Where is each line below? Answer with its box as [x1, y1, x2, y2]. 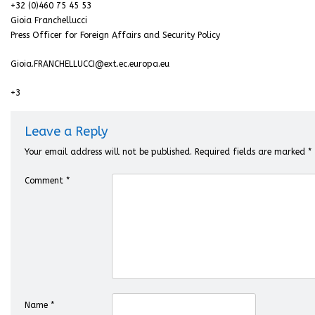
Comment [25, 176, 66, 186]
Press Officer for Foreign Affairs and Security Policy [11, 30, 220, 40]
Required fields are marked [195, 147, 308, 157]
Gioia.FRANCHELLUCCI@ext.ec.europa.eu [11, 59, 169, 69]
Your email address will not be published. [25, 147, 192, 157]
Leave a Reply [25, 124, 108, 139]
